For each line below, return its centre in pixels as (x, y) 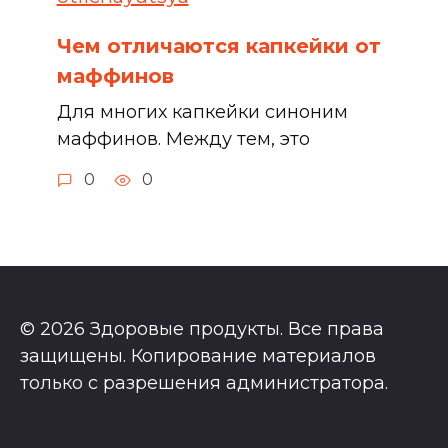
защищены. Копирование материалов (198, 356)
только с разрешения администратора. (204, 383)
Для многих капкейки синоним (202, 112)
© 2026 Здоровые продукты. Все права (202, 329)
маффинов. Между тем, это (183, 139)
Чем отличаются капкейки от (218, 46)
